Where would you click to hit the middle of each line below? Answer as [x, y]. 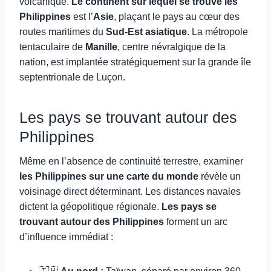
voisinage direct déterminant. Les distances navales [130, 191]
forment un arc [196, 222]
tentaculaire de [52, 47]
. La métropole [217, 32]
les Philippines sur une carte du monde [109, 176]
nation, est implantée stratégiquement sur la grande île [135, 62]
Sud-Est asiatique [146, 32]
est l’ [82, 17]
